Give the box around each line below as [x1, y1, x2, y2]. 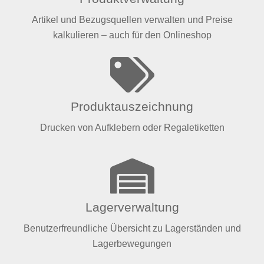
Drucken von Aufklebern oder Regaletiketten [39, 123, 225, 133]
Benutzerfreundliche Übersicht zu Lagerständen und [23, 223, 241, 234]
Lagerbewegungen [93, 239, 171, 249]
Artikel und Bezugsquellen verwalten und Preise [31, 15, 233, 25]
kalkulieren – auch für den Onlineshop [52, 30, 212, 41]
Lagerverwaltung [85, 200, 179, 214]
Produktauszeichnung [71, 99, 193, 113]
